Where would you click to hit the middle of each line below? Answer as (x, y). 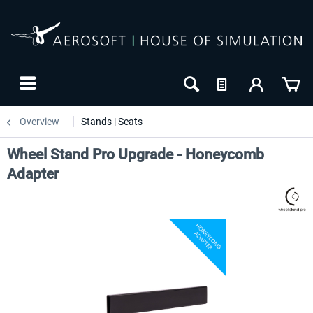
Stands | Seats (112, 122)
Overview (39, 122)
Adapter (33, 174)
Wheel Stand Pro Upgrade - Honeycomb (136, 154)
